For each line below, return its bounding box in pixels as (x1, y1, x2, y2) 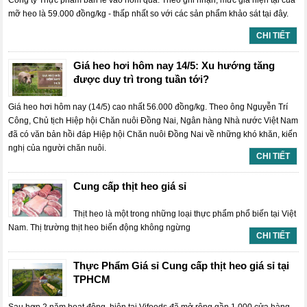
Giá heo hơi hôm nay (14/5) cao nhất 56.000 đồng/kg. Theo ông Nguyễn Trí (8, 102, 288, 112)
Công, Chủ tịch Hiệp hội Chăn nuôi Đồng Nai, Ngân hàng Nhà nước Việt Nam (8, 116, 299, 125)
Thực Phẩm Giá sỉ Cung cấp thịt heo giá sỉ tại (73, 260, 290, 271)
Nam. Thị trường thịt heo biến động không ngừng (8, 223, 191, 232)
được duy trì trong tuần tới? (73, 73, 210, 85)
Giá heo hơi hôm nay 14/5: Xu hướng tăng (73, 60, 275, 71)
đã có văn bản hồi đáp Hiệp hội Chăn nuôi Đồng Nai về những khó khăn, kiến (8, 130, 298, 139)
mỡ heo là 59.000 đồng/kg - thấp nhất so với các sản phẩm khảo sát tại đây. (8, 9, 289, 19)
